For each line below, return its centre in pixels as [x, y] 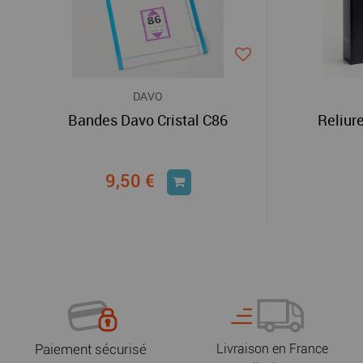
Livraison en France [272, 349]
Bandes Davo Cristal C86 [148, 120]
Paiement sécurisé [91, 349]
